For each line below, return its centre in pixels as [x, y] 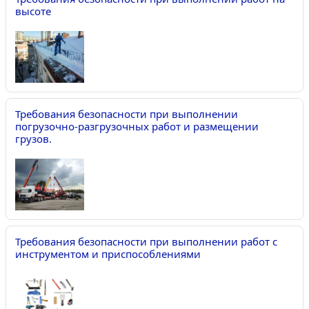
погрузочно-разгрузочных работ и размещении [137, 126]
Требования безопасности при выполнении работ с [146, 241]
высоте [33, 11]
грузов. [33, 138]
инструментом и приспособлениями [108, 253]
